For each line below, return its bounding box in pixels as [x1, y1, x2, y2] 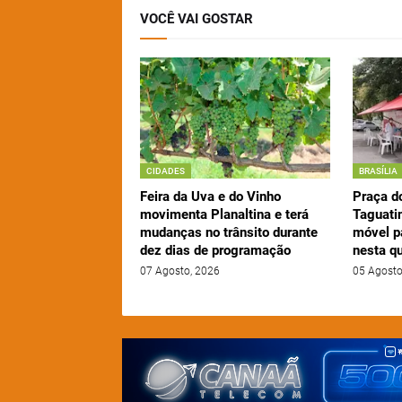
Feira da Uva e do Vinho [139, 188, 281, 205]
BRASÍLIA [359, 166, 398, 177]
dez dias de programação [139, 242, 291, 259]
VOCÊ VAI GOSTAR [139, 11, 253, 28]
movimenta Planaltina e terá [139, 206, 309, 223]
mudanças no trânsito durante [139, 224, 318, 241]
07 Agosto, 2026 [139, 265, 220, 278]
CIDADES [145, 166, 185, 177]
